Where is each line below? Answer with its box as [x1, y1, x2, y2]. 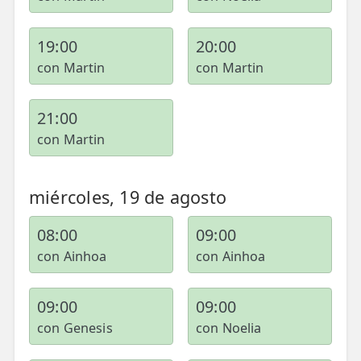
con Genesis [37, 319, 113, 337]
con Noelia [196, 319, 262, 337]
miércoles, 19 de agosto [29, 185, 226, 209]
